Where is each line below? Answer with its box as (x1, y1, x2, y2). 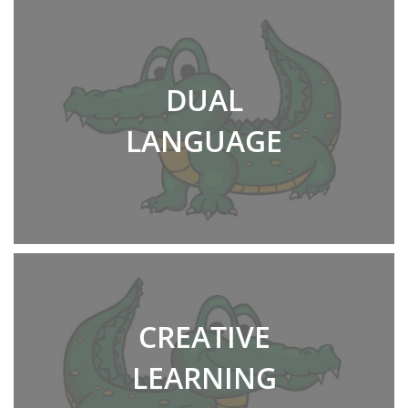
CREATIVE (138, 316, 270, 356)
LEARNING (131, 357, 277, 397)
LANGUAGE (126, 120, 282, 160)
